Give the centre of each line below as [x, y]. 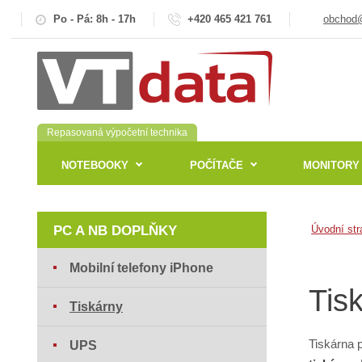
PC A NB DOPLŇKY [116, 231]
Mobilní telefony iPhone [142, 268]
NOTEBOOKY [95, 165]
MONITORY [331, 165]
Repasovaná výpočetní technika [118, 133]
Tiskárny [97, 307]
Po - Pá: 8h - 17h [95, 19]
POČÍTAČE [216, 165]
